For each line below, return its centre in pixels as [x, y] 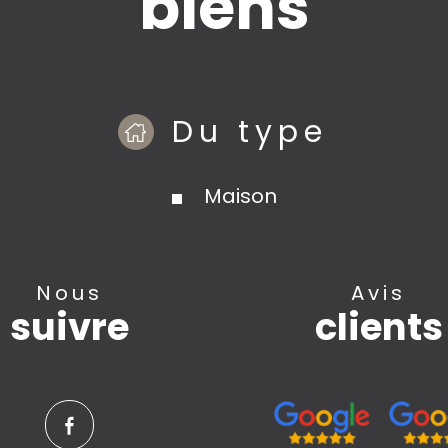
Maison [240, 195]
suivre [69, 326]
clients [378, 326]
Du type [249, 131]
